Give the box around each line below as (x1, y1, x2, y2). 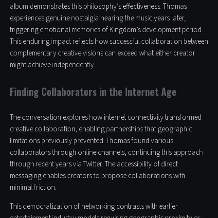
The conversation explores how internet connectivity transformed (10, 112, 201, 123)
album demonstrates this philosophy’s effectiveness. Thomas (10, 1, 187, 12)
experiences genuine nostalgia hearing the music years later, (10, 13, 186, 24)
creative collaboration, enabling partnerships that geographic (10, 124, 192, 135)
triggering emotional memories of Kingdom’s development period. (10, 25, 203, 36)
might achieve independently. (10, 60, 95, 71)
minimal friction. (10, 182, 56, 193)
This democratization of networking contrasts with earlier (10, 201, 178, 212)
